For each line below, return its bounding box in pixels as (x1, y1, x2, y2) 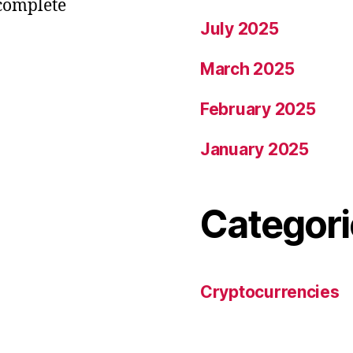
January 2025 (200, 139, 309, 159)
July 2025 (200, 18, 279, 39)
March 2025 (200, 58, 295, 79)
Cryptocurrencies (200, 281, 340, 302)
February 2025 (200, 98, 316, 119)
